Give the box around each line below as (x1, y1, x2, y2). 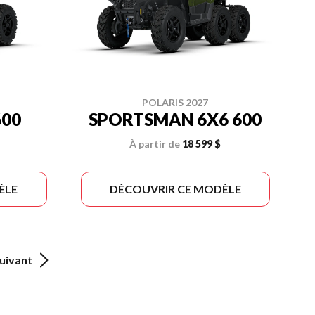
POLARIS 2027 (142, 96, 209, 108)
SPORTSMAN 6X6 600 (89, 109, 262, 129)
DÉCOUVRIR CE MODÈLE (109, 182, 241, 195)
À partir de (129, 138, 181, 150)
